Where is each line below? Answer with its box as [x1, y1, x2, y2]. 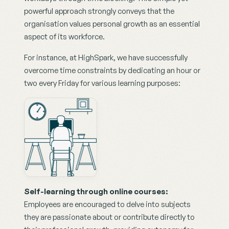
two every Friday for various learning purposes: [24, 78, 180, 88]
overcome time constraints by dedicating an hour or [24, 65, 200, 76]
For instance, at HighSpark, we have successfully [24, 53, 188, 63]
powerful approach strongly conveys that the [24, 6, 174, 16]
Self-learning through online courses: [24, 186, 168, 196]
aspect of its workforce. [24, 32, 105, 42]
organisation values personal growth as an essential [24, 19, 200, 29]
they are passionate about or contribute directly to [24, 212, 195, 222]
